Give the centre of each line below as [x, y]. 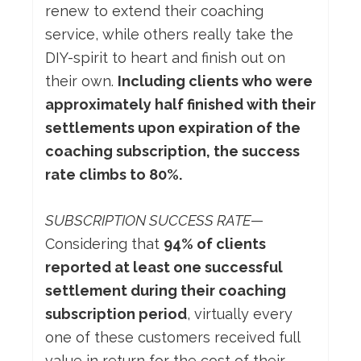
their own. [81, 81]
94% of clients [215, 244]
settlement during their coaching [166, 291]
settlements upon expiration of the [173, 128]
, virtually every [240, 314]
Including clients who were [215, 81]
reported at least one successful [164, 268]
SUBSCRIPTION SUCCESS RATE [148, 221]
